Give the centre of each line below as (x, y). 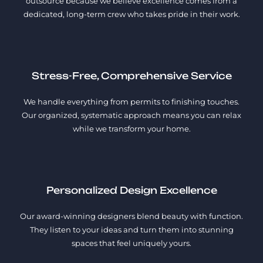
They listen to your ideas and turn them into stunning (131, 230)
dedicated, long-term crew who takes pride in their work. (131, 14)
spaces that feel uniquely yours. (131, 243)
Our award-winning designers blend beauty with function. (131, 216)
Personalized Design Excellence (131, 190)
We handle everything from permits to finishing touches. (131, 102)
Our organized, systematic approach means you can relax (131, 115)
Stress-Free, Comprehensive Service (131, 76)
